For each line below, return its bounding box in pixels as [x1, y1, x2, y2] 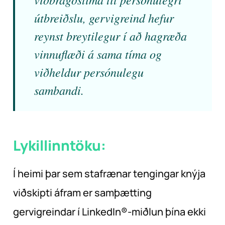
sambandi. [34, 81, 84, 98]
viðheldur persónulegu [34, 63, 144, 80]
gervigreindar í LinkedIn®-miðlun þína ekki [13, 204, 206, 218]
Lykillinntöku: [13, 135, 106, 155]
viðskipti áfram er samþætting [13, 185, 152, 199]
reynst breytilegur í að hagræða [34, 27, 187, 44]
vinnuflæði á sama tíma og [34, 45, 162, 62]
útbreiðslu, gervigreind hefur [34, 9, 174, 26]
